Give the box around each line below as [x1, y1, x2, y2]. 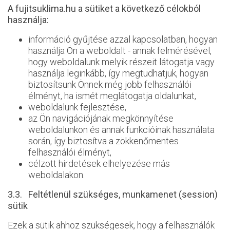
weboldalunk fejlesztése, [28, 102, 126, 112]
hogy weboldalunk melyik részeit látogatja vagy [28, 56, 215, 67]
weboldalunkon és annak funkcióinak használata [28, 124, 215, 135]
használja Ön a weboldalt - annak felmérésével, [28, 45, 212, 56]
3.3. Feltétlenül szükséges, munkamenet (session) [8, 189, 218, 200]
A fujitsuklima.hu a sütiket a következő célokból [8, 3, 201, 14]
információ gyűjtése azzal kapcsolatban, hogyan [28, 34, 218, 45]
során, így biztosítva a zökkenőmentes [28, 136, 179, 146]
